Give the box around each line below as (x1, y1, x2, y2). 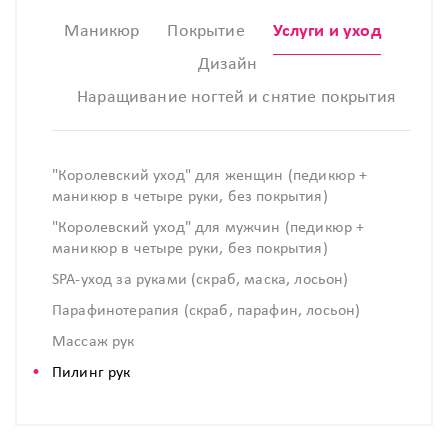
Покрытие (167, 22, 245, 41)
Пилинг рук (52, 365, 131, 381)
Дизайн (197, 55, 258, 74)
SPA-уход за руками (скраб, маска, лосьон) (52, 272, 349, 288)
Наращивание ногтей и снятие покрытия (77, 88, 396, 107)
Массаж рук (52, 334, 135, 350)
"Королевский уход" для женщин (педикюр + (52, 168, 368, 184)
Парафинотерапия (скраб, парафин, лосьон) (52, 303, 361, 319)
